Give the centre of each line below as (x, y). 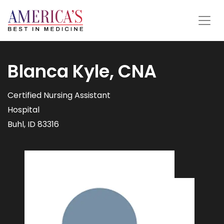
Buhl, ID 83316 (33, 124)
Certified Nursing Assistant (59, 95)
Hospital (23, 110)
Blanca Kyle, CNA (82, 71)
